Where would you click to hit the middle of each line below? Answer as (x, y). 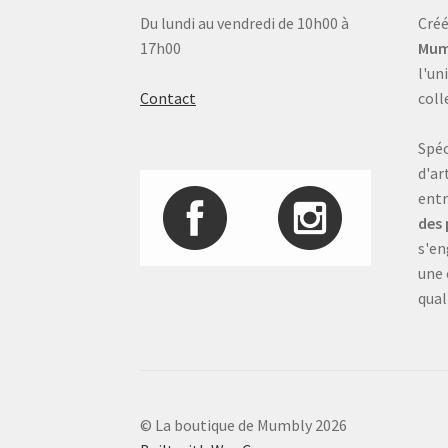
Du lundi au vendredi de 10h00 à (245, 23)
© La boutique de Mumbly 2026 (244, 425)
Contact (168, 98)
